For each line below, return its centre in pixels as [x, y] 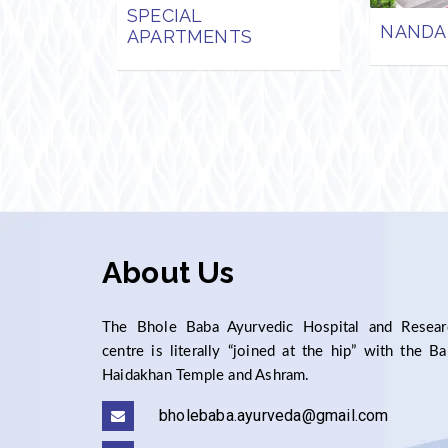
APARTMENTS [189, 37]
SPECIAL [164, 16]
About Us [168, 273]
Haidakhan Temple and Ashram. [206, 376]
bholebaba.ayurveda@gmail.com [274, 416]
